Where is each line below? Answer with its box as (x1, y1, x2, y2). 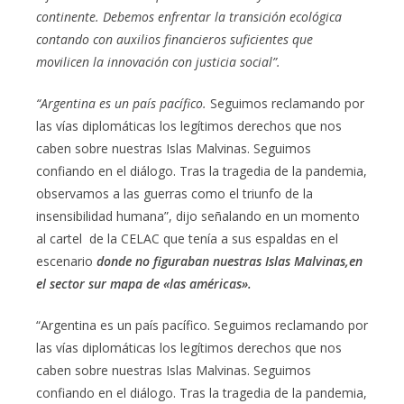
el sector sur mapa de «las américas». (36, 275, 252, 293)
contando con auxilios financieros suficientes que (36, 31, 313, 49)
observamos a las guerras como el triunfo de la (36, 185, 313, 203)
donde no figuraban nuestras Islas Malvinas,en (96, 252, 363, 271)
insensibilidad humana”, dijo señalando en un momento (36, 207, 360, 225)
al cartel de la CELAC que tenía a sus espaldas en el (36, 230, 338, 248)
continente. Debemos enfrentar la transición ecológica (36, 8, 342, 26)
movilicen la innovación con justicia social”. (36, 53, 280, 71)
